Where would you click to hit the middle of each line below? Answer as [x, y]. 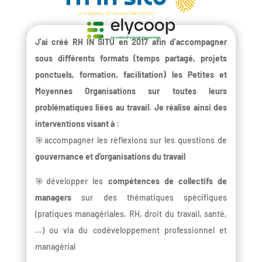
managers [58, 197]
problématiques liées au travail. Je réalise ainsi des [131, 107]
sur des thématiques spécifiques [154, 197]
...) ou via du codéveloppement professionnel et [131, 230]
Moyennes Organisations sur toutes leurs [131, 91]
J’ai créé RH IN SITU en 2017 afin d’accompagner [131, 42]
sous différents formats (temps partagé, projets [131, 58]
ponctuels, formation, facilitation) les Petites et [131, 74]
